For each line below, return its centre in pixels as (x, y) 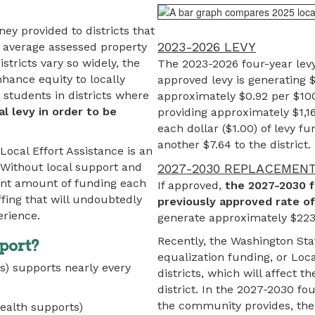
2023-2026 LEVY (207, 47)
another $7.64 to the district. (234, 144)
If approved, (191, 185)
